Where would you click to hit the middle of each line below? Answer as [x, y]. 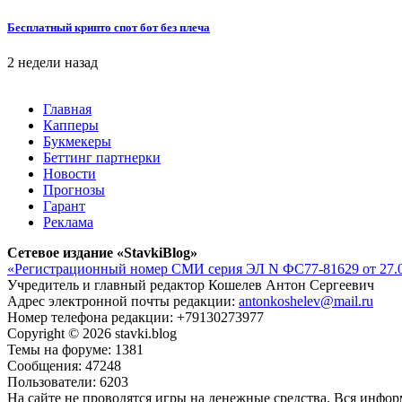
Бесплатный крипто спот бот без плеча [109, 28]
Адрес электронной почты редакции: [123, 301]
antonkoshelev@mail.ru [306, 301]
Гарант [64, 206]
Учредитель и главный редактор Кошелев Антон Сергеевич [191, 285]
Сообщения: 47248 [64, 366]
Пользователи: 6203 [68, 382]
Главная [67, 109]
